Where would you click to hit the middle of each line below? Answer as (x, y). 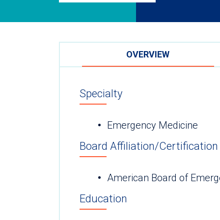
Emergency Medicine (152, 125)
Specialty (101, 93)
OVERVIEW (148, 54)
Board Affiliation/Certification (149, 146)
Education (103, 199)
